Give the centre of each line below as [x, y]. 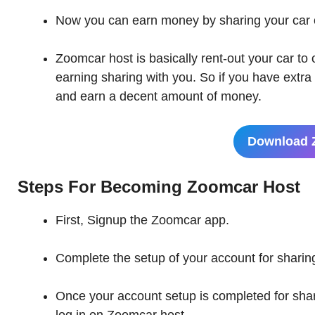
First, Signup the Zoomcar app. [142, 220]
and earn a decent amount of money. [159, 97]
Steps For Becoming [100, 187]
